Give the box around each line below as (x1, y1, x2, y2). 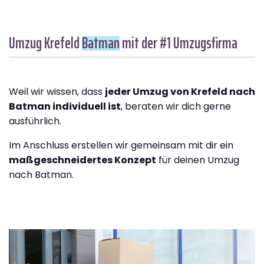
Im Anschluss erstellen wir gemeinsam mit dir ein (9, 138, 233, 153)
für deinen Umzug (156, 153, 239, 167)
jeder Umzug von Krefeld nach (105, 85, 255, 99)
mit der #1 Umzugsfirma (120, 31, 237, 55)
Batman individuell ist (9, 100, 121, 114)
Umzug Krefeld (9, 31, 82, 55)
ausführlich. (9, 114, 61, 128)
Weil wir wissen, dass (9, 85, 105, 99)
